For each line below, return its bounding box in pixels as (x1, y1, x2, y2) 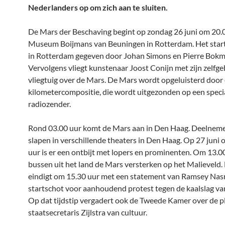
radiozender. (28, 99, 71, 108)
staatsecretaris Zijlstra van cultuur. (28, 207, 147, 217)
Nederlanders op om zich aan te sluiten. (28, 3, 168, 12)
